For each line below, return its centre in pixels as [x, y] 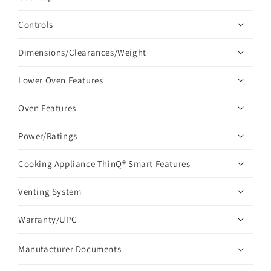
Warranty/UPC [48, 219]
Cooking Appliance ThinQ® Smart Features [104, 164]
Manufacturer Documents [70, 249]
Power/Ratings [48, 136]
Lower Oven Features [61, 80]
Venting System [50, 191]
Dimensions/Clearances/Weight [82, 52]
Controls [36, 24]
